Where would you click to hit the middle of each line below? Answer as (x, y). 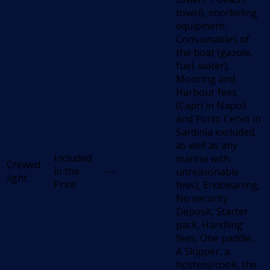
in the (67, 171)
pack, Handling (209, 225)
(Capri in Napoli (211, 106)
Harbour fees (206, 93)
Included (73, 158)
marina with (203, 159)
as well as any (207, 146)
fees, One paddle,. (216, 238)
